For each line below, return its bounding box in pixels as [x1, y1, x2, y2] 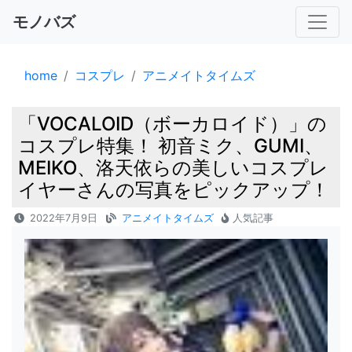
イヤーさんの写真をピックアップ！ [18, 178, 329, 201]
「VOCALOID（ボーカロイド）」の [18, 112, 327, 135]
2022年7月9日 [30, 212, 98, 224]
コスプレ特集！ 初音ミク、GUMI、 [18, 134, 323, 157]
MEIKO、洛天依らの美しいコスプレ [18, 156, 328, 179]
